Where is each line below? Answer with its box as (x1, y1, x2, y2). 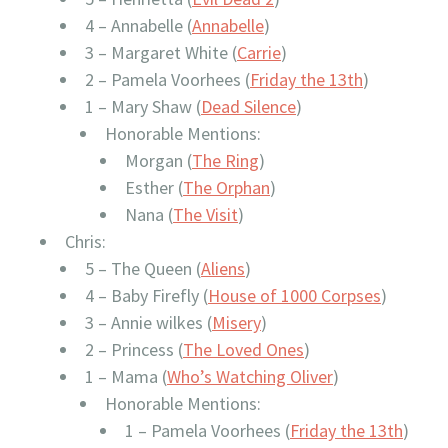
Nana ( (125, 203, 173, 226)
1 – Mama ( (85, 365, 167, 388)
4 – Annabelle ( (85, 14, 192, 37)
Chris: (65, 230, 106, 253)
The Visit (173, 203, 238, 226)
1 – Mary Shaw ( (85, 95, 201, 118)
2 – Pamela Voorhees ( (85, 68, 250, 91)
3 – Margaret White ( (85, 41, 237, 64)
